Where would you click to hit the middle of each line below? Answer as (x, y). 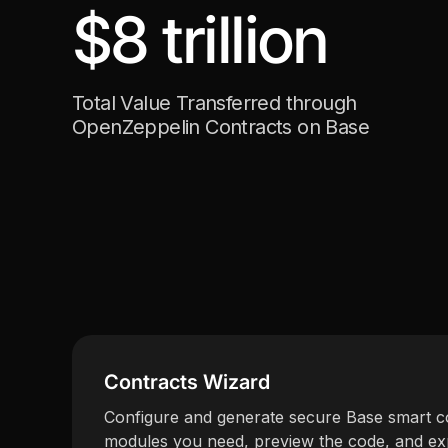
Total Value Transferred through (214, 103)
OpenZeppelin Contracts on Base (220, 127)
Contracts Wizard (187, 382)
